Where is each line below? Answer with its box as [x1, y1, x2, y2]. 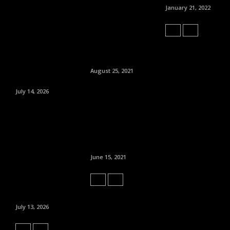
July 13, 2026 [15, 203, 49, 211]
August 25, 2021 [90, 67, 133, 75]
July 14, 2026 [15, 87, 49, 95]
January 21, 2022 [165, 4, 210, 12]
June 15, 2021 [90, 153, 126, 161]
